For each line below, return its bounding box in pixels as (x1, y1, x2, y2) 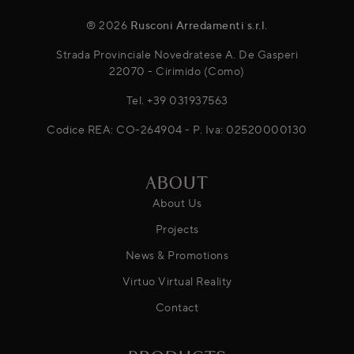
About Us (152, 196, 202, 210)
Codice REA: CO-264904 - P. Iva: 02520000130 (47, 122, 307, 137)
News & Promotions (125, 248, 229, 262)
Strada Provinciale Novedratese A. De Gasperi (56, 47, 298, 62)
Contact (155, 300, 199, 314)
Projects (155, 222, 199, 236)
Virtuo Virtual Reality (122, 274, 232, 288)
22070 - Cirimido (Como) (109, 64, 245, 78)
